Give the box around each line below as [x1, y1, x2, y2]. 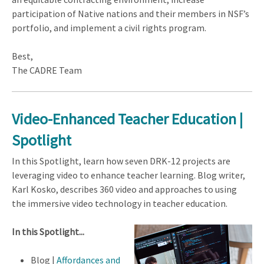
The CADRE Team [12, 64, 82, 76]
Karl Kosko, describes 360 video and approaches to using [12, 183, 237, 196]
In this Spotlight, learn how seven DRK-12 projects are [12, 155, 230, 167]
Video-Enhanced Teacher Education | [12, 109, 243, 129]
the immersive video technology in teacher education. [12, 197, 227, 210]
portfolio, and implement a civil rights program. [12, 21, 206, 34]
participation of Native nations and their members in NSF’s [12, 7, 249, 19]
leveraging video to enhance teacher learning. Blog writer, [12, 169, 245, 181]
